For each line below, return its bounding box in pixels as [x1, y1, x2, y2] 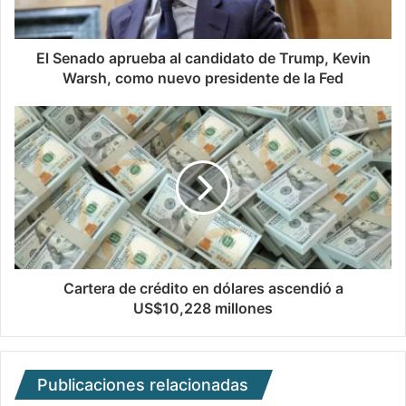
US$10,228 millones [133, 299, 273, 318]
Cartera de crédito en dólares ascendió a [63, 279, 343, 298]
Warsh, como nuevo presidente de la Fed [63, 69, 343, 88]
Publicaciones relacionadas [37, 375, 248, 395]
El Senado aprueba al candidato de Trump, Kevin [35, 49, 371, 68]
